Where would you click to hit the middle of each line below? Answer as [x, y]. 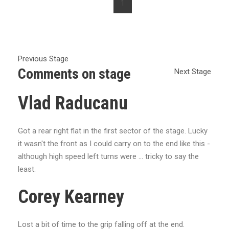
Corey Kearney [71, 197]
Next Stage [193, 72]
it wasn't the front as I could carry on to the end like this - [114, 144]
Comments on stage [74, 74]
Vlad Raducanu [73, 103]
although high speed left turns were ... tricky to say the [108, 156]
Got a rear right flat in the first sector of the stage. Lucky [113, 131]
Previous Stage [43, 59]
